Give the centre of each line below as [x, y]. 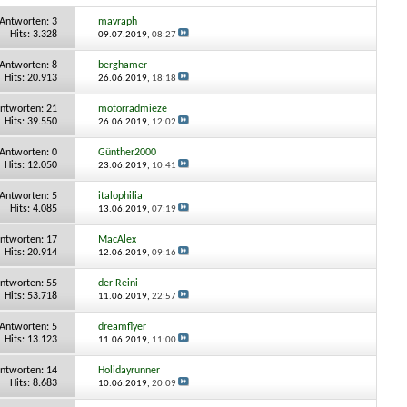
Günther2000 [128, 152]
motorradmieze [133, 109]
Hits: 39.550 [30, 121]
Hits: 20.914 [30, 252]
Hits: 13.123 [30, 339]
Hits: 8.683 [33, 383]
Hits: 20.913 [30, 78]
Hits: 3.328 [33, 34]
